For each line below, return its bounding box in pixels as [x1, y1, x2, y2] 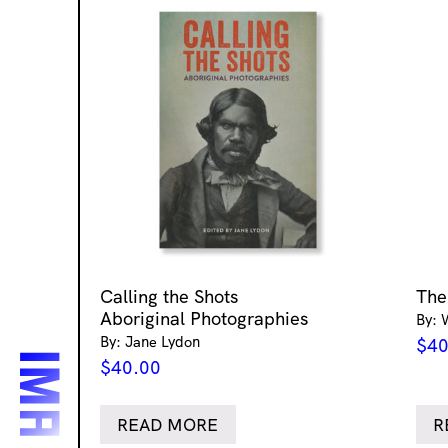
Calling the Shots [100, 284, 238, 308]
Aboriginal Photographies [100, 306, 308, 330]
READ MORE [117, 413, 219, 435]
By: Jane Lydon [100, 331, 200, 351]
